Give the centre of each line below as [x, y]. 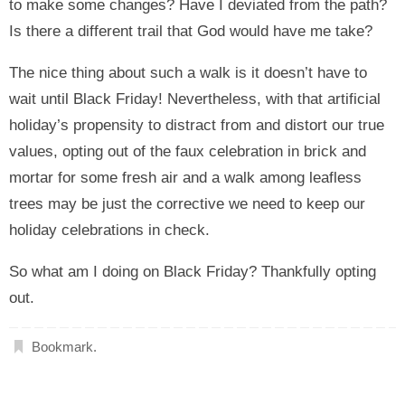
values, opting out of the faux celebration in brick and [188, 152]
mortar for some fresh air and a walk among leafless [185, 178]
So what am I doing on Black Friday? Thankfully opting [193, 272]
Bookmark [63, 347]
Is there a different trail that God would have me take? [191, 32]
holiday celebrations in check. [109, 231]
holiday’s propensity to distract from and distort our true [197, 126]
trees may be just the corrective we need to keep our [187, 204]
